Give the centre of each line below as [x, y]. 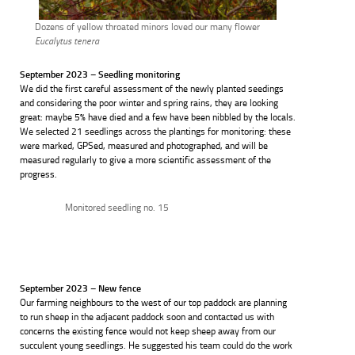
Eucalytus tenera [67, 41]
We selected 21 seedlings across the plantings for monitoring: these [155, 131]
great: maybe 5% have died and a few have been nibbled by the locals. [158, 117]
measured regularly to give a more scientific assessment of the [145, 160]
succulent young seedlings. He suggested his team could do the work [156, 345]
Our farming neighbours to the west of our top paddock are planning [153, 302]
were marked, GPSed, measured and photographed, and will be [144, 145]
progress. [38, 174]
